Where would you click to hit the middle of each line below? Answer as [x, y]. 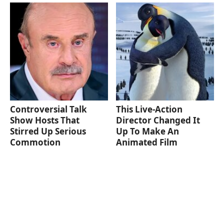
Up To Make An [148, 131]
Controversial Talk [48, 109]
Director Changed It [158, 120]
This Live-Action [149, 109]
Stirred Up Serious [48, 131]
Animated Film [147, 142]
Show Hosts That [45, 120]
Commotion [35, 142]
